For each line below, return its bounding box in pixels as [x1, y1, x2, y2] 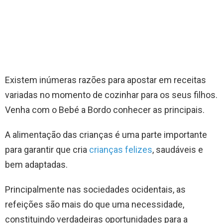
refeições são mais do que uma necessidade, [5, 199, 184, 210]
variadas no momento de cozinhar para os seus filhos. [5, 90, 218, 101]
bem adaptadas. [5, 159, 68, 170]
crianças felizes [89, 144, 152, 155]
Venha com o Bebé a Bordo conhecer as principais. [5, 105, 205, 115]
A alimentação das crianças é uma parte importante [5, 129, 207, 140]
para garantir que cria [5, 144, 89, 155]
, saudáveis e [152, 144, 203, 155]
